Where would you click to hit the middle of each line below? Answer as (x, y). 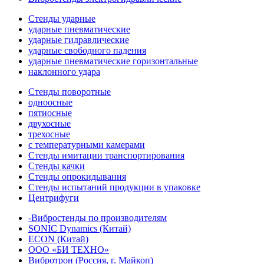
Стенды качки (57, 166)
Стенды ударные (62, 18)
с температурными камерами (87, 144)
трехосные (49, 134)
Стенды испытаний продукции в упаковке (114, 187)
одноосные (50, 102)
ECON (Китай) (58, 239)
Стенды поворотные (70, 91)
